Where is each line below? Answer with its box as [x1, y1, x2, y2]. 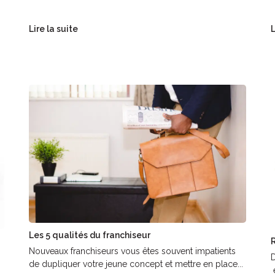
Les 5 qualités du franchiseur [29, 230, 151, 241]
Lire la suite [29, 23, 79, 34]
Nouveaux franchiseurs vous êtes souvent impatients [29, 246, 236, 257]
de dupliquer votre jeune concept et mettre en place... [29, 259, 244, 269]
